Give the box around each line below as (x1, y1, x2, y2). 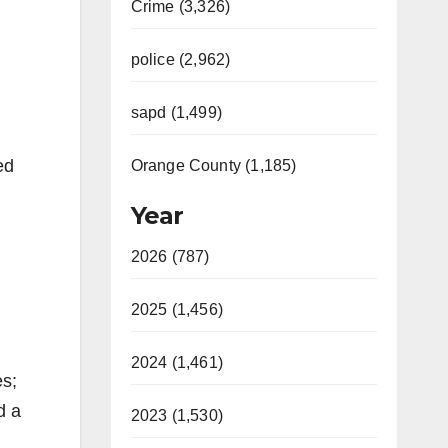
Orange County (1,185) (130, 157, 297, 174)
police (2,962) (130, 51, 231, 68)
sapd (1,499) (130, 104, 222, 121)
